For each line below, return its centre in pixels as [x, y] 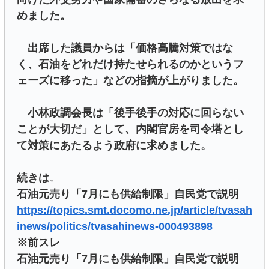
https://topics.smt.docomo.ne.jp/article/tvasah [134, 210]
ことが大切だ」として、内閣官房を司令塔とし [130, 129]
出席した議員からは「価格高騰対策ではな [125, 48]
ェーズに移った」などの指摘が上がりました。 [130, 80]
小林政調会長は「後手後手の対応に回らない [130, 113]
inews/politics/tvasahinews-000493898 [115, 226]
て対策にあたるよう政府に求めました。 [114, 145]
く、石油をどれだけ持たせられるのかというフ [130, 64]
